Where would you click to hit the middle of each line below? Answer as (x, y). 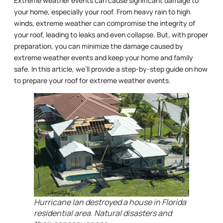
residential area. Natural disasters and (103, 213)
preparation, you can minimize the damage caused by (99, 46)
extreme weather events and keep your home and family (104, 58)
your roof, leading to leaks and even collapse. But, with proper (111, 35)
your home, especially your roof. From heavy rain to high (102, 12)
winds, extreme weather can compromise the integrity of (105, 23)
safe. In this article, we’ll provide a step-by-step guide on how (111, 69)
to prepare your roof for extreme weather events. (92, 81)
